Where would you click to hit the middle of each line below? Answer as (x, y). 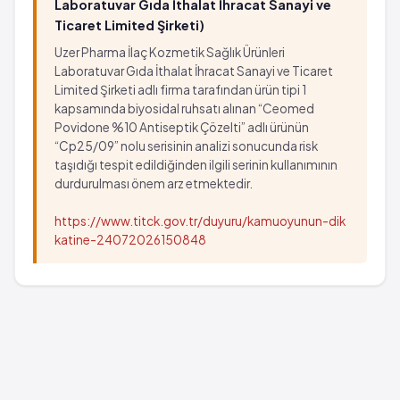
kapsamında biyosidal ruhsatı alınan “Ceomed (184, 108)
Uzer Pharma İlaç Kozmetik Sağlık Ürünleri (170, 52)
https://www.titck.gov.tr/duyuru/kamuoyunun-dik (200, 221)
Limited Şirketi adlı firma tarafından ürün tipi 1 (180, 90)
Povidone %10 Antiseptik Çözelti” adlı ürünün (182, 127)
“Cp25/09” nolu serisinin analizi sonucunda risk (186, 146)
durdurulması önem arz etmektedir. (154, 183)
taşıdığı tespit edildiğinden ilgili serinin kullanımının (196, 165)
